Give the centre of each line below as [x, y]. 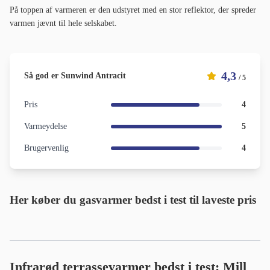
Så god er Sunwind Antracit [75, 76]
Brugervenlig [46, 148]
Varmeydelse [46, 127]
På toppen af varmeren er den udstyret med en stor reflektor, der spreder [133, 10]
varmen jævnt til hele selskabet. [63, 24]
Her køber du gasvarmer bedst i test [98, 200]
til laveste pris [221, 200]
